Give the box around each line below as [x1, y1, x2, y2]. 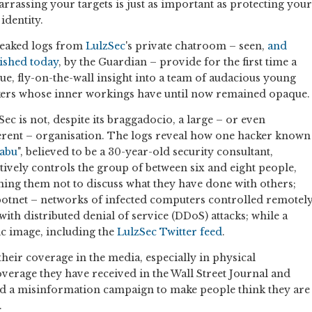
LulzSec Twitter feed [117, 226, 222, 239]
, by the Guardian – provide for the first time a [58, 56, 297, 69]
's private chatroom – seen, [125, 40, 267, 53]
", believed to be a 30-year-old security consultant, [17, 146, 273, 159]
